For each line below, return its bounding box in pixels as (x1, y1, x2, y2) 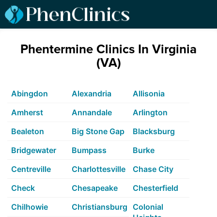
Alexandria (72, 89, 112, 99)
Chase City (132, 164, 173, 174)
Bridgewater (11, 145, 56, 155)
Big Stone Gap (72, 126, 125, 137)
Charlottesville (72, 164, 126, 174)
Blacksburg (132, 126, 175, 137)
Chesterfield (132, 183, 178, 193)
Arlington (132, 108, 168, 118)
